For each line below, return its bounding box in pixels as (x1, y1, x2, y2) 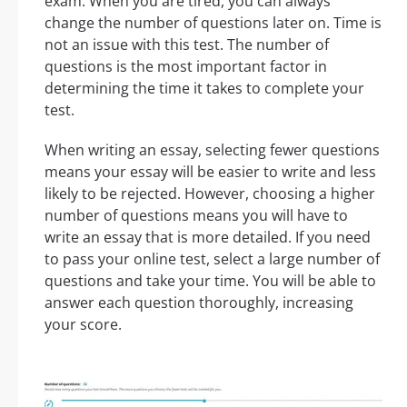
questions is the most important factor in (45, 56, 327, 77)
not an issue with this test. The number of (45, 35, 329, 55)
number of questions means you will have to (45, 205, 348, 226)
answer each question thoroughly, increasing (45, 293, 353, 313)
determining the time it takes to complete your (45, 78, 364, 99)
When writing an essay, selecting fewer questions (45, 140, 380, 161)
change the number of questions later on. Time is (45, 13, 382, 34)
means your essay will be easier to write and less (45, 162, 376, 183)
